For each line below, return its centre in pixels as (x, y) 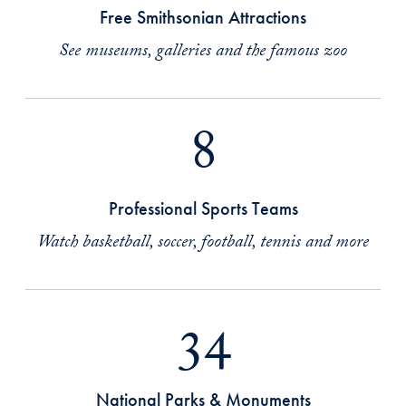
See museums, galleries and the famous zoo (203, 53)
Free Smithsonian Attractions (203, 17)
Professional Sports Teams (203, 208)
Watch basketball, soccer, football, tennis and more (203, 244)
